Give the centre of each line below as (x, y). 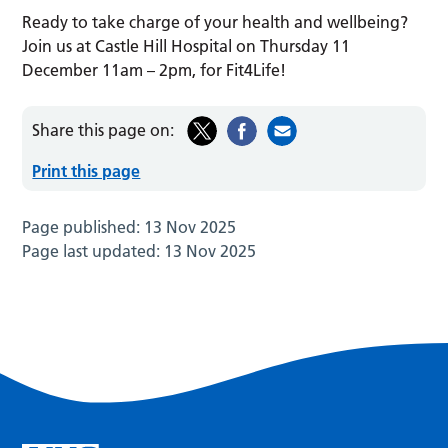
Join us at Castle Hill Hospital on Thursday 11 (186, 46)
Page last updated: (93, 251)
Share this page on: (103, 129)
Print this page (86, 171)
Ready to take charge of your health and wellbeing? (215, 22)
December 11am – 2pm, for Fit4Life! (154, 70)
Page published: (83, 227)
